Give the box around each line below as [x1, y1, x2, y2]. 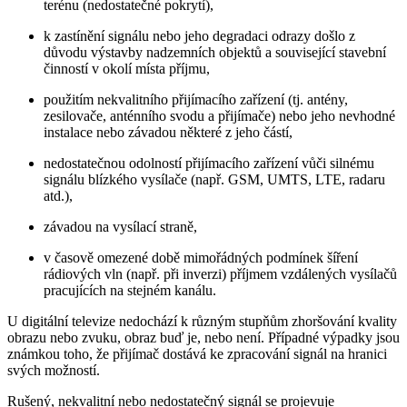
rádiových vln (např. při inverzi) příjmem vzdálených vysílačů [44, 265, 397, 282]
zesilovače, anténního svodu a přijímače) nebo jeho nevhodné [44, 107, 395, 124]
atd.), [44, 187, 73, 203]
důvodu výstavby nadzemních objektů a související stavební [44, 44, 386, 60]
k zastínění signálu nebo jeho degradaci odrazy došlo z [44, 27, 355, 44]
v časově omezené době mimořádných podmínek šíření [44, 249, 358, 265]
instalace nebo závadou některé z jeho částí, [44, 124, 293, 140]
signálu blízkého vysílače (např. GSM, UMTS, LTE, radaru [44, 171, 385, 187]
